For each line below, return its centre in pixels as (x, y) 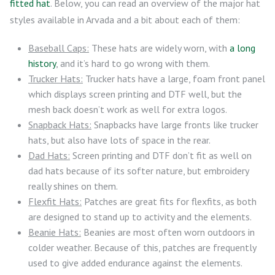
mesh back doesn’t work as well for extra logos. (128, 109)
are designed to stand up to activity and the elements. (140, 216)
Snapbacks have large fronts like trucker (175, 124)
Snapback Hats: (60, 124)
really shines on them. (73, 186)
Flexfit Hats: (55, 201)
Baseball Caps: (59, 48)
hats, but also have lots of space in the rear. (119, 140)
